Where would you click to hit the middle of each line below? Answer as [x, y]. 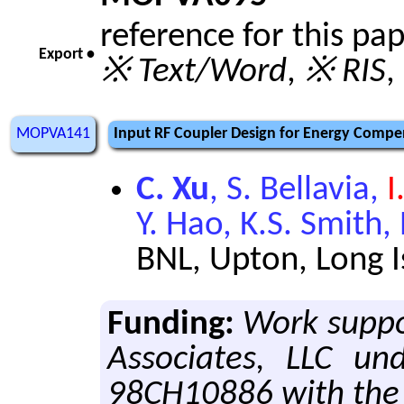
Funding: [171, 325]
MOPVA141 [53, 134]
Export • [67, 55]
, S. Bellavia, [298, 190]
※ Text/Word [193, 72]
